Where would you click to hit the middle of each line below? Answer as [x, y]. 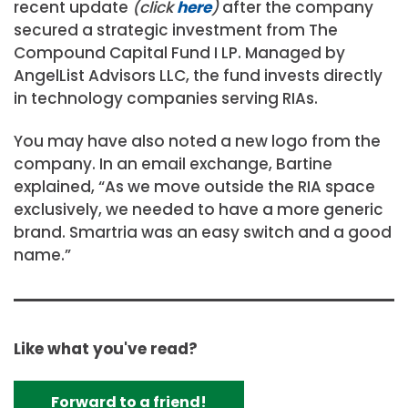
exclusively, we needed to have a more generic [199, 210]
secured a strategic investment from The [176, 31]
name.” [42, 255]
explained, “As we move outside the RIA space [194, 187]
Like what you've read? [106, 348]
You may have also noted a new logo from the [197, 142]
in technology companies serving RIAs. [166, 99]
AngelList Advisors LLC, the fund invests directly [198, 76]
